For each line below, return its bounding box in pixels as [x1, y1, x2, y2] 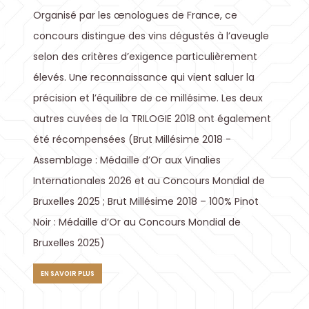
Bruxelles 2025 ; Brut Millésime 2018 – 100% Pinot [33, 195, 259, 208]
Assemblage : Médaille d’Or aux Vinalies [33, 153, 221, 167]
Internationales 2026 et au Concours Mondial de [33, 174, 265, 188]
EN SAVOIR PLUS [40, 268, 94, 278]
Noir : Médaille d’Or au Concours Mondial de [33, 215, 241, 229]
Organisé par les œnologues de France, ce [33, 8, 237, 22]
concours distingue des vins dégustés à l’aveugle [33, 29, 269, 43]
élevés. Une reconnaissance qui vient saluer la [33, 70, 255, 84]
